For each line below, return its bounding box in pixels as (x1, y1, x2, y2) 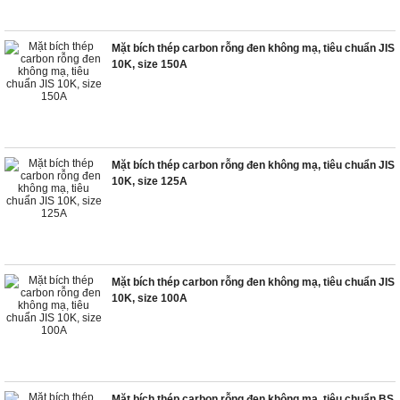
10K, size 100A (112, 292, 187, 304)
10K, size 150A (112, 58, 187, 71)
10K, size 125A (112, 175, 187, 187)
